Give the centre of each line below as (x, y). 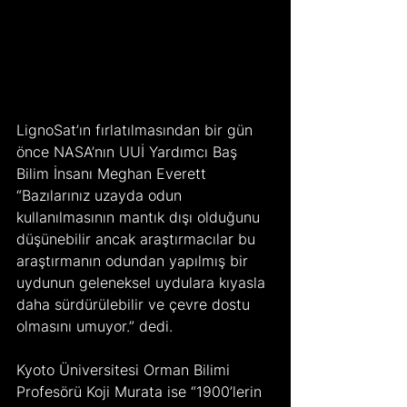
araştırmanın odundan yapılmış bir (134, 261)
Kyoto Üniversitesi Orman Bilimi (125, 370)
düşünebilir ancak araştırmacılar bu (138, 239)
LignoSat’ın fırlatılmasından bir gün (137, 130)
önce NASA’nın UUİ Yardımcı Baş (129, 152)
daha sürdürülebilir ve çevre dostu (135, 305)
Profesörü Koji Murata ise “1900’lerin (141, 392)
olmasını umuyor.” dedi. (94, 327)
